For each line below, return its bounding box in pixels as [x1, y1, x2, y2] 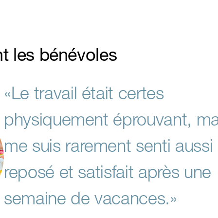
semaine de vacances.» [4, 187, 177, 208]
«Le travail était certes [4, 82, 164, 103]
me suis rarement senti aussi [4, 135, 213, 156]
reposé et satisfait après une [4, 161, 211, 182]
